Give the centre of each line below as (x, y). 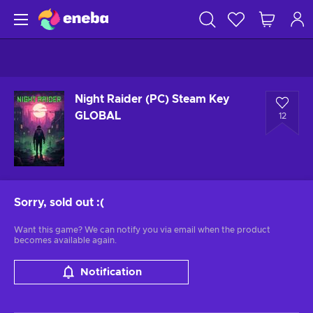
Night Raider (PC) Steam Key (152, 99)
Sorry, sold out (54, 203)
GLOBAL (98, 116)
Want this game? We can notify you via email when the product (142, 230)
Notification (111, 272)
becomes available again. (65, 240)
